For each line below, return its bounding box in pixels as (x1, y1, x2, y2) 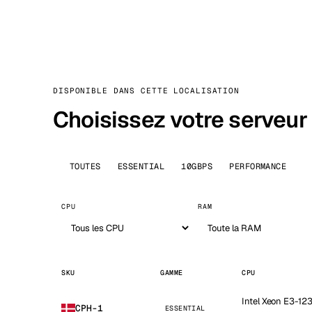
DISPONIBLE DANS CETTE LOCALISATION (53, 86, 240, 95)
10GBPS (181, 161, 213, 172)
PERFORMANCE (229, 161, 287, 172)
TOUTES (70, 161, 101, 172)
